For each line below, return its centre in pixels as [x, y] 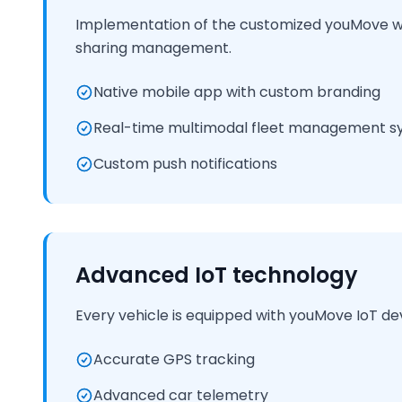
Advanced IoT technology [217, 275]
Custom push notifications [185, 164]
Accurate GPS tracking [174, 359]
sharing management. [153, 48]
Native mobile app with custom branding [237, 92]
